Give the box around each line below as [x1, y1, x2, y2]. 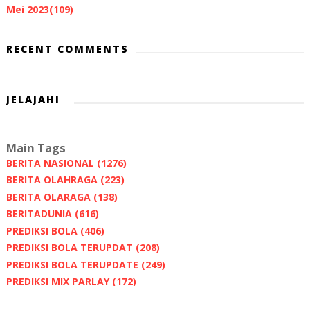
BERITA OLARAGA [6, 190, 93, 203]
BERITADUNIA [6, 207, 75, 221]
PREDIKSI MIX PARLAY [6, 275, 112, 289]
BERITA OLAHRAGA [6, 173, 100, 187]
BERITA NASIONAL [6, 156, 97, 170]
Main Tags [6, 140, 66, 156]
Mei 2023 [6, 3, 49, 17]
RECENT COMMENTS [6, 42, 129, 55]
